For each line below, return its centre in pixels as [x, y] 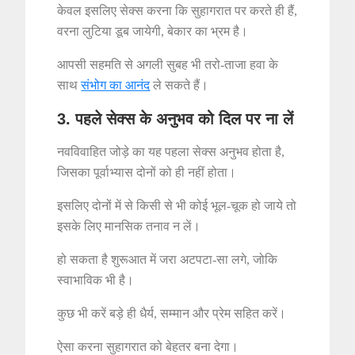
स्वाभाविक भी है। [96, 281]
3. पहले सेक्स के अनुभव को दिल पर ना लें [176, 119]
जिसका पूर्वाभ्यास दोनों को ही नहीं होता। [147, 173]
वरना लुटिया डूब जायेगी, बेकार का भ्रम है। [153, 32]
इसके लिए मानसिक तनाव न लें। [129, 227]
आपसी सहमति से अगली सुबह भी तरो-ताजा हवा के [168, 65]
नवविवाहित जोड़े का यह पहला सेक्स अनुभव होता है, [171, 152]
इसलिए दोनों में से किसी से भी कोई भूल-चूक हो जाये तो [177, 206]
